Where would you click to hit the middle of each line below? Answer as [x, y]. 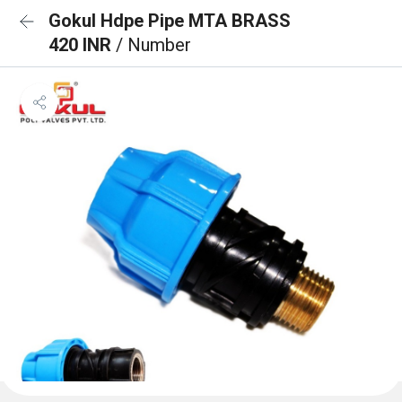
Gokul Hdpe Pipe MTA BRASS [170, 21]
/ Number [153, 45]
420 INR [82, 45]
